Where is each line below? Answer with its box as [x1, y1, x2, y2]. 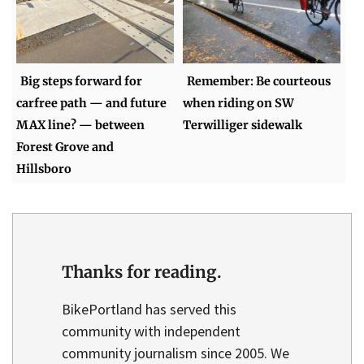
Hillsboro [16, 162, 72, 177]
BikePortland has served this [62, 299, 236, 318]
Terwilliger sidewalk [183, 118, 303, 133]
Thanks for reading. [62, 261, 222, 282]
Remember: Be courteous [187, 74, 331, 89]
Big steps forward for [20, 74, 143, 89]
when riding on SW [183, 96, 295, 111]
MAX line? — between [16, 118, 145, 133]
